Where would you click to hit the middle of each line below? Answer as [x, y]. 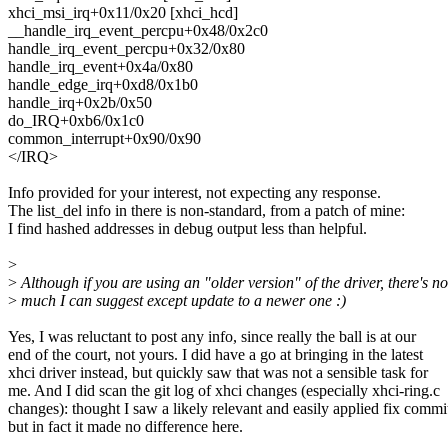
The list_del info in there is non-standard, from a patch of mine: [206, 211]
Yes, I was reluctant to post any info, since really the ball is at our [212, 337]
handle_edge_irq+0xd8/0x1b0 [103, 85]
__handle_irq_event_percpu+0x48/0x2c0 [138, 31]
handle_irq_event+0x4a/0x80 [100, 67]
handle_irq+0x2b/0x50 [80, 103]
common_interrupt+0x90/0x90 [104, 139]
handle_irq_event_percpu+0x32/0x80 [126, 49]
